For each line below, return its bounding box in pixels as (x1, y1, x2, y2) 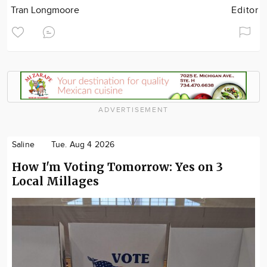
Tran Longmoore (11, 4, 79, 16)
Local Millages (12, 173, 99, 188)
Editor (231, 4, 259, 16)
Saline (12, 139, 35, 150)
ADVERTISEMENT (98, 105, 169, 114)
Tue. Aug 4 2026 (51, 139, 115, 150)
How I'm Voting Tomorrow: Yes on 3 (12, 159, 223, 174)
